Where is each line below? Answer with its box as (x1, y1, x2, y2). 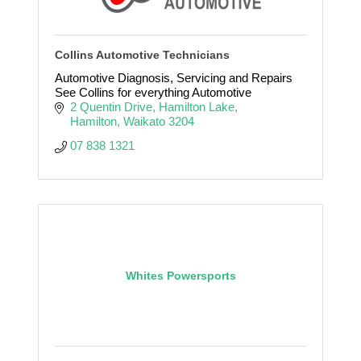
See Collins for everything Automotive (55, 85, 251, 99)
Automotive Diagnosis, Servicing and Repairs (55, 70, 293, 85)
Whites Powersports (125, 268, 236, 282)
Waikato (122, 114, 165, 128)
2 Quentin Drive (69, 99, 152, 114)
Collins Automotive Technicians (55, 48, 230, 61)
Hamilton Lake (158, 99, 234, 114)
